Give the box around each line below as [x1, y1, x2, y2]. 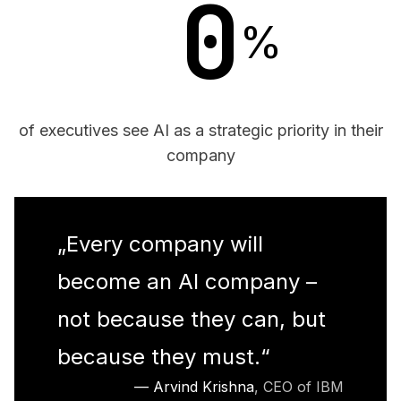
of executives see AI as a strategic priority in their [18, 120, 383, 140]
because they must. [57, 343, 260, 370]
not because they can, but [57, 305, 326, 332]
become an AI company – [57, 268, 317, 294]
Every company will [66, 230, 263, 257]
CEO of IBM [263, 377, 344, 396]
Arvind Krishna [153, 377, 254, 396]
